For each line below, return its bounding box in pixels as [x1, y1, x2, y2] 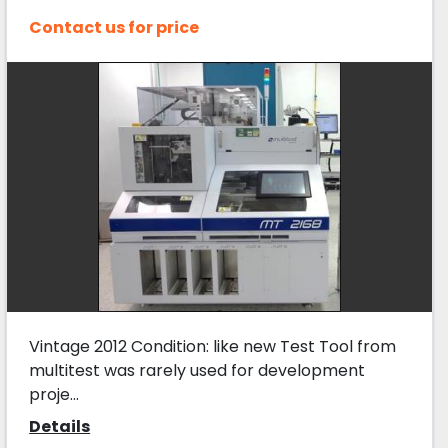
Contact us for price [29, 15, 200, 39]
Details [29, 414, 91, 438]
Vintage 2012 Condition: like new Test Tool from [29, 334, 397, 358]
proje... [29, 382, 80, 406]
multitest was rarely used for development [29, 358, 366, 382]
